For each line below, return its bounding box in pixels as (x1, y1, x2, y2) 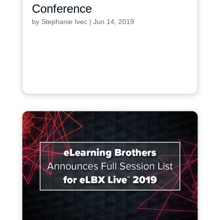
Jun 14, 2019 (93, 17, 134, 26)
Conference (31, 1, 92, 15)
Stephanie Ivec (41, 17, 87, 26)
